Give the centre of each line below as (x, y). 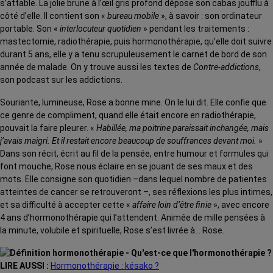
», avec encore (240, 205)
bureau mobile (134, 16)
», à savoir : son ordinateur (211, 16)
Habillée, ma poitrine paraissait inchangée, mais (183, 128)
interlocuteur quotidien (101, 29)
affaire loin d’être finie (172, 205)
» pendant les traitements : (195, 29)
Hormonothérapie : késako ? (105, 266)
